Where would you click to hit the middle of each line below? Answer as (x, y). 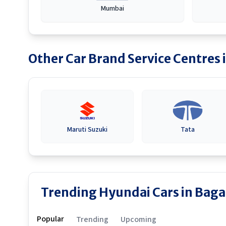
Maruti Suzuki (87, 130)
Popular (50, 219)
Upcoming (138, 219)
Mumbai (112, 9)
